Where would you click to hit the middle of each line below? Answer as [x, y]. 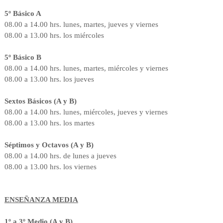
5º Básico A [23, 13]
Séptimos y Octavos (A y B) [49, 145]
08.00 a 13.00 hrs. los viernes [50, 167]
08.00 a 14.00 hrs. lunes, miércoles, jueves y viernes [86, 112]
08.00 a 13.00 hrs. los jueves [49, 79]
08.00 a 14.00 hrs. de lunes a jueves [60, 156]
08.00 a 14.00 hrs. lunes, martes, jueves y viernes [82, 24]
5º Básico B [23, 57]
